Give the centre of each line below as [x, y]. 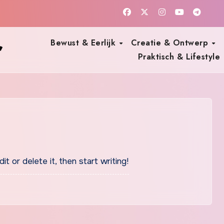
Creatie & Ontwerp [171, 42]
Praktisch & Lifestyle [180, 56]
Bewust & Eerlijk [84, 42]
